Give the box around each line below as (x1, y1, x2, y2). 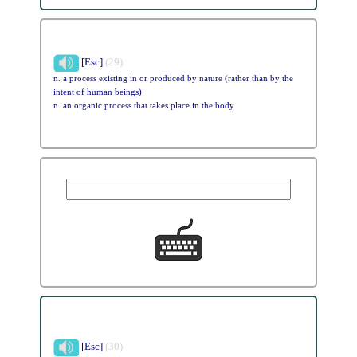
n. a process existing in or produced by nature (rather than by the (53, 73, 293, 83)
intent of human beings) (53, 87, 142, 96)
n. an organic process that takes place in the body (53, 100, 234, 110)
